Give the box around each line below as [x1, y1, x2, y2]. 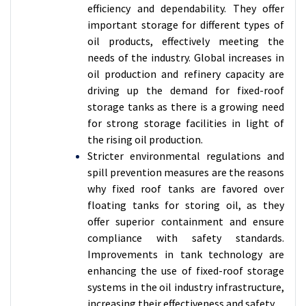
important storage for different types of [87, 18, 284, 31]
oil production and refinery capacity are [87, 67, 284, 81]
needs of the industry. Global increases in [87, 51, 284, 64]
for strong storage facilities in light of [87, 116, 284, 130]
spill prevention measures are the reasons [87, 165, 284, 179]
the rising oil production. [87, 133, 203, 146]
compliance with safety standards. [87, 231, 284, 245]
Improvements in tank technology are [87, 247, 284, 261]
